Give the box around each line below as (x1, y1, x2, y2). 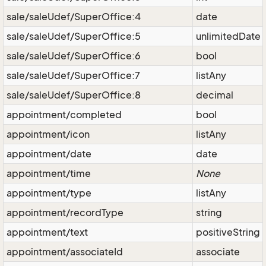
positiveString (196, 226, 260, 238)
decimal (196, 89, 233, 101)
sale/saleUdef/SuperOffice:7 (7, 69, 140, 81)
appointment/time (7, 167, 91, 179)
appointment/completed (7, 109, 122, 121)
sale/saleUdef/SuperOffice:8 (7, 89, 141, 101)
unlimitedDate (196, 30, 261, 42)
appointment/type (7, 187, 91, 199)
